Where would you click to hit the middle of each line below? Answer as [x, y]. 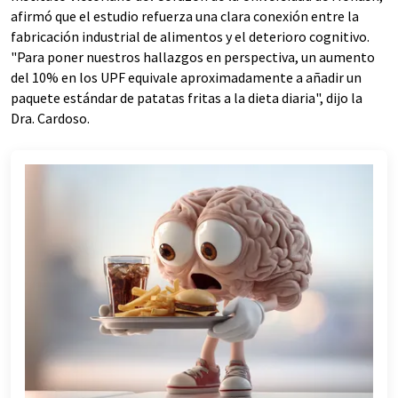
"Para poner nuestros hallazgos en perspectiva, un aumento [193, 57]
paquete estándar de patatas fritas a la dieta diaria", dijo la [187, 98]
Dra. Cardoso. [50, 118]
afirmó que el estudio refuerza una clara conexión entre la [185, 16]
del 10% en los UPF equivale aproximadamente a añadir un [186, 77]
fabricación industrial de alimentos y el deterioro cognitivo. [190, 36]
